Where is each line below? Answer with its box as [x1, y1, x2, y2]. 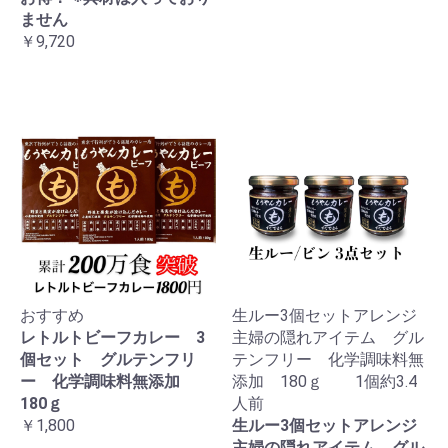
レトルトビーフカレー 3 [20, 327, 205, 347]
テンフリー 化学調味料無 [232, 349, 424, 369]
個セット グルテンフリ [20, 349, 196, 369]
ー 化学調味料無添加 [20, 371, 212, 391]
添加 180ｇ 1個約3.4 [232, 371, 417, 391]
